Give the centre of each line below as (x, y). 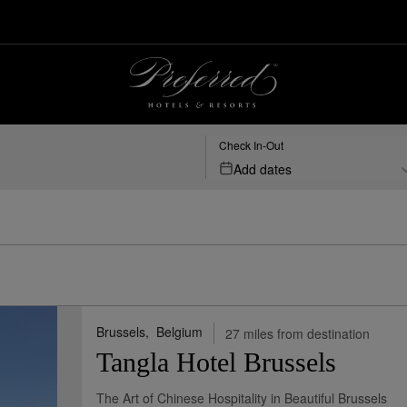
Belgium (179, 332)
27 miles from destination (297, 333)
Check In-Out (251, 145)
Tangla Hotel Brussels (216, 362)
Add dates (263, 169)
